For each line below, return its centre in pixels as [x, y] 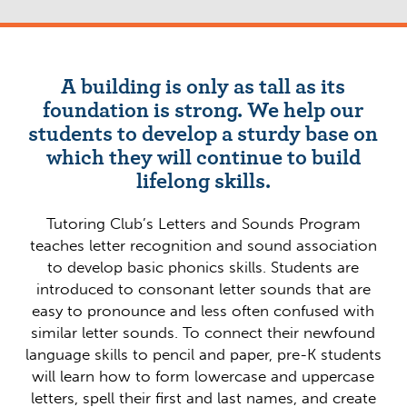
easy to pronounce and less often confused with [203, 312]
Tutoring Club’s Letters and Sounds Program [203, 224]
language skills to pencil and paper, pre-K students [203, 355]
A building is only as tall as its [203, 84]
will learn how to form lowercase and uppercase [203, 377]
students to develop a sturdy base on [203, 132]
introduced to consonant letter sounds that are [203, 290]
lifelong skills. [203, 179]
